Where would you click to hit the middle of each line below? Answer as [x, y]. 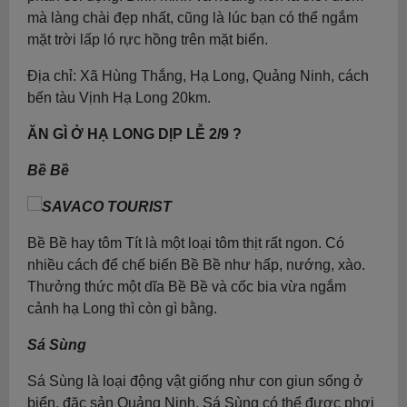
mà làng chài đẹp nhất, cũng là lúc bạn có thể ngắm [193, 18]
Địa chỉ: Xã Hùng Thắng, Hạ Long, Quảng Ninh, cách [198, 76]
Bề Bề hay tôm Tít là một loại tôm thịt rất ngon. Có [186, 243]
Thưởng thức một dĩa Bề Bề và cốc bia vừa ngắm [187, 287]
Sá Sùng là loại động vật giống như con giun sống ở [195, 381]
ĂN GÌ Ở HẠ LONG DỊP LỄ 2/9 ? [134, 134]
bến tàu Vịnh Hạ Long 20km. [119, 98]
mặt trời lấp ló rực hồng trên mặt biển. [148, 40]
